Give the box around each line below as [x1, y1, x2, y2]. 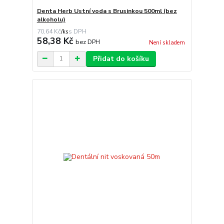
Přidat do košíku [92, 53, 149, 63]
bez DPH [75, 37, 100, 46]
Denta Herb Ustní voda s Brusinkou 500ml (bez [36, 6, 177, 15]
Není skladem [148, 38, 185, 46]
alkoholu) [36, 15, 65, 23]
